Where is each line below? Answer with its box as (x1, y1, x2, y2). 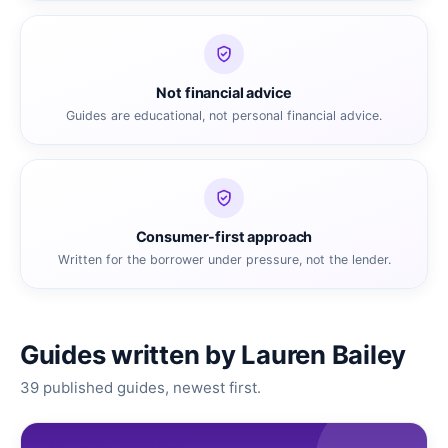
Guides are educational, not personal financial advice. (66, 107, 382, 123)
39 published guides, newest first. (20, 377, 261, 397)
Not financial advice (156, 83, 292, 101)
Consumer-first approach (135, 227, 313, 245)
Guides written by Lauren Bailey (20, 338, 407, 370)
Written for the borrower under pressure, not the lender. (57, 251, 391, 267)
